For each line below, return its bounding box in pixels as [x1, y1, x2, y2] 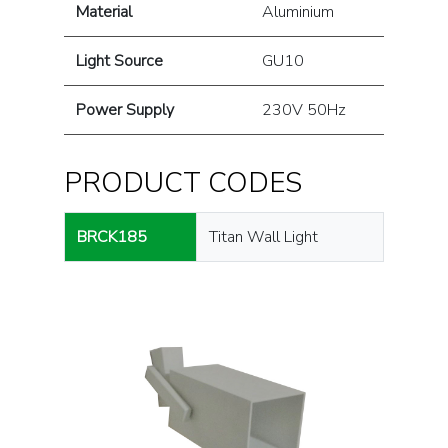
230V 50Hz [262, 99, 346, 121]
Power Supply [76, 99, 174, 121]
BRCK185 [77, 226, 147, 248]
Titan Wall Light [209, 226, 318, 248]
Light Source [76, 50, 163, 72]
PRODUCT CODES [64, 164, 302, 202]
